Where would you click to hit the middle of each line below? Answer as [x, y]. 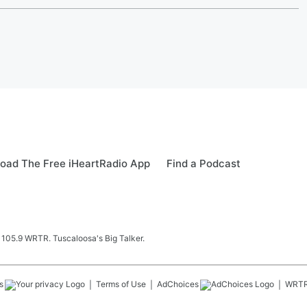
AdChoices [178, 284]
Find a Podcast [204, 163]
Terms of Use [121, 284]
